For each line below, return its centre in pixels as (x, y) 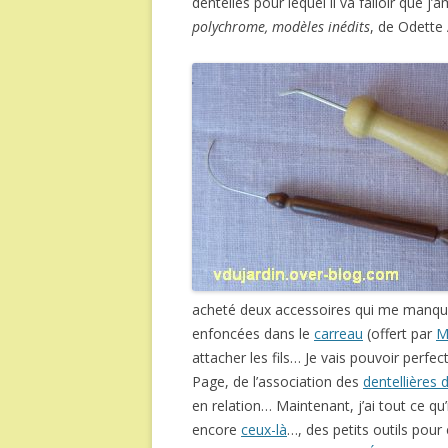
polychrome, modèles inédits (281, 26)
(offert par (399, 333)
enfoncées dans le (253, 333)
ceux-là (264, 429)
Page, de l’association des (277, 381)
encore (216, 429)
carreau (338, 333)
